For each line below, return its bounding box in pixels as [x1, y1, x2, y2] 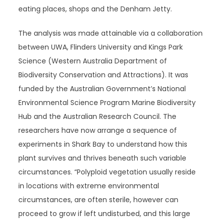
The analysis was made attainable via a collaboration [18, 28, 203, 38]
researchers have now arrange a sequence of [18, 125, 177, 135]
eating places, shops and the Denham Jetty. [18, 4, 172, 14]
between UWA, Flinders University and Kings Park [18, 42, 183, 52]
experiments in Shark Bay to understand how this [18, 139, 188, 149]
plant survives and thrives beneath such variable [18, 153, 187, 163]
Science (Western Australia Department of [18, 56, 167, 66]
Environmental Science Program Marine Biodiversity [18, 98, 196, 108]
